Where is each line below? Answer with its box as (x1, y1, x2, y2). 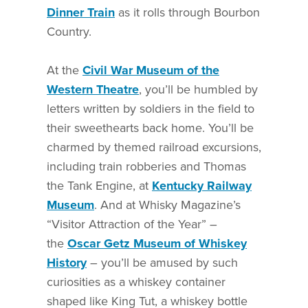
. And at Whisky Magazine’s (94, 195, 241, 214)
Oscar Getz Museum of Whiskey (67, 234, 247, 252)
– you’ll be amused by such (87, 253, 238, 272)
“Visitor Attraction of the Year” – (47, 214, 217, 233)
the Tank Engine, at (47, 176, 152, 195)
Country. (47, 22, 95, 41)
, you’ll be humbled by (139, 80, 258, 98)
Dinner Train (47, 3, 115, 21)
